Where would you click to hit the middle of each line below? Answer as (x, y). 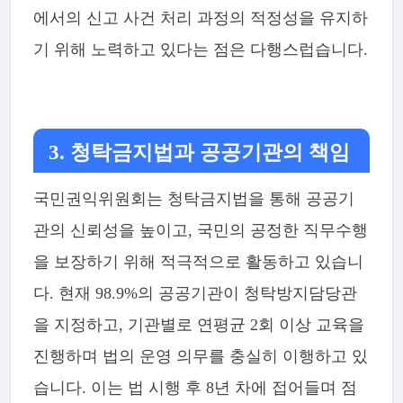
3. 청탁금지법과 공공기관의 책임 (200, 153)
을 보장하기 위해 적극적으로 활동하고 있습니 (198, 262)
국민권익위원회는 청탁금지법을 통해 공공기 (193, 199)
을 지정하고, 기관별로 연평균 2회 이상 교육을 (198, 325)
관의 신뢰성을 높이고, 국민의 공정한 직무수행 (200, 231)
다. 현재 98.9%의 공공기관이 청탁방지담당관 (195, 294)
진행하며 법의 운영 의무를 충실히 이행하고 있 (200, 357)
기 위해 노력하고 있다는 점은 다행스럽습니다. (200, 50)
